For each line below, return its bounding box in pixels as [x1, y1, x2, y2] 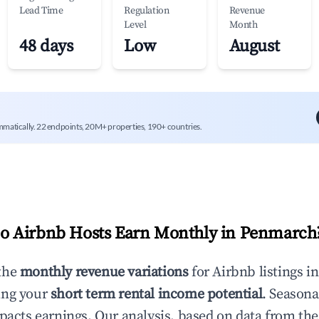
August [229, 36, 280, 57]
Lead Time [19, 4, 63, 17]
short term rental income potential [50, 286, 263, 303]
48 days [19, 36, 73, 57]
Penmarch [239, 223, 317, 244]
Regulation [124, 4, 169, 17]
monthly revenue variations [19, 263, 189, 281]
